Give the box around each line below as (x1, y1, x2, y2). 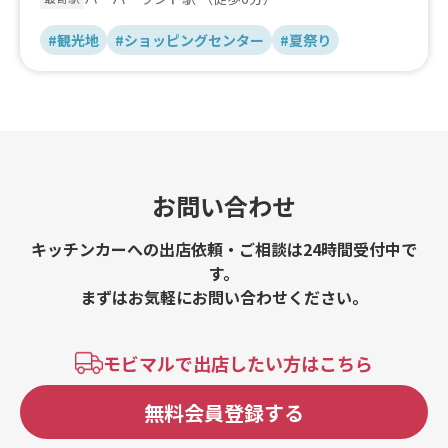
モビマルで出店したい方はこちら (103, 350, 373, 377)
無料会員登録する (144, 397, 304, 427)
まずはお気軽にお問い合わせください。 (80, 285, 368, 310)
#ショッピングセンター (115, 30, 264, 51)
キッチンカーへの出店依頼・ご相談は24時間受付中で (31, 237, 417, 262)
